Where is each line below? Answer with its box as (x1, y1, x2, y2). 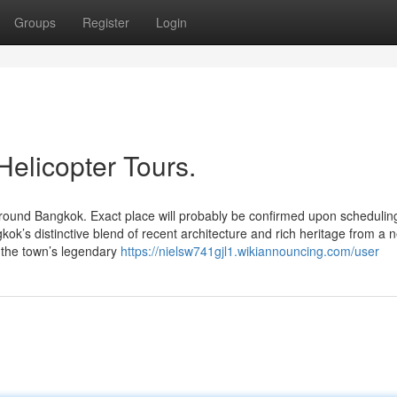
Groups (14, 13, 56, 31)
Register (82, 13, 129, 31)
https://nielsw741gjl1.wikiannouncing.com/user (121, 242, 379, 260)
